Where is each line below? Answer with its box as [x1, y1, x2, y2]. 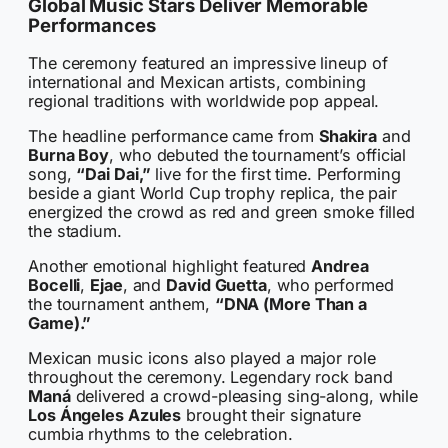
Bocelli [28, 275, 81, 296]
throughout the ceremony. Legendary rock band [28, 367, 393, 388]
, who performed [266, 275, 394, 296]
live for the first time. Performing [150, 163, 401, 184]
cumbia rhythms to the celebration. [28, 424, 293, 445]
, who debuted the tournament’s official [109, 144, 407, 165]
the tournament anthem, [28, 294, 215, 315]
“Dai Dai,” [76, 163, 151, 184]
